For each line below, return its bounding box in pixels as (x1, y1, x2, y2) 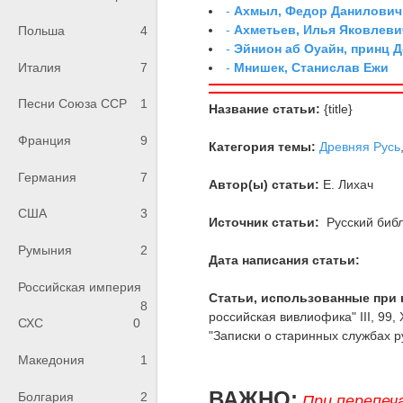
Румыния (18, 243, 72, 258)
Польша (18, 23, 65, 39)
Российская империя (18, 279, 141, 294)
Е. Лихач (319, 176, 374, 192)
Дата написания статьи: (209, 252, 361, 267)
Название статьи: (209, 101, 321, 116)
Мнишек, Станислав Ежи (234, 59, 390, 75)
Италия (18, 59, 61, 75)
